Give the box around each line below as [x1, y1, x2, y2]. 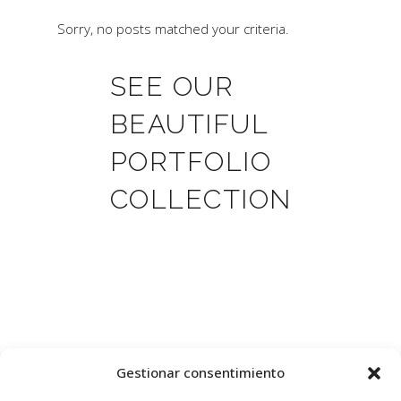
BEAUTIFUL [109, 108, 269, 141]
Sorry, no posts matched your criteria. [57, 20, 289, 38]
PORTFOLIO [109, 146, 271, 178]
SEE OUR [109, 71, 234, 103]
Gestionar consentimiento [116, 363, 285, 381]
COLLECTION [109, 183, 292, 216]
